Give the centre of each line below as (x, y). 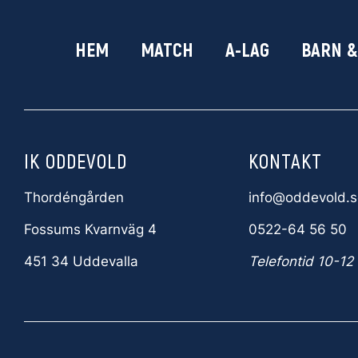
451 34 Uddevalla (81, 261)
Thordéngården (74, 197)
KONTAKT (285, 161)
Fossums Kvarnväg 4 (90, 229)
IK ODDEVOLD (76, 161)
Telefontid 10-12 (300, 261)
